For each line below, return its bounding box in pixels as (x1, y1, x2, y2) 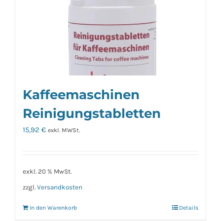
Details (179, 204, 198, 212)
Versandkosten (37, 184, 82, 191)
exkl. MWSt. (48, 126, 80, 134)
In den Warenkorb (30, 204, 77, 212)
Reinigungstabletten (23, 105, 161, 121)
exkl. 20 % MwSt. (23, 168, 72, 176)
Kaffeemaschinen (23, 86, 140, 102)
